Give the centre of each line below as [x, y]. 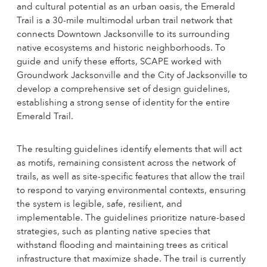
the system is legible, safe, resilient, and [100, 205]
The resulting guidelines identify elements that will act [129, 150]
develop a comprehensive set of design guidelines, [123, 90]
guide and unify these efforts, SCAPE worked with [119, 62]
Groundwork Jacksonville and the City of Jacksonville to [132, 76]
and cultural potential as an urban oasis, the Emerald [126, 7]
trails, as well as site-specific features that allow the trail [131, 177]
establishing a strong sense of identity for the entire [123, 103]
